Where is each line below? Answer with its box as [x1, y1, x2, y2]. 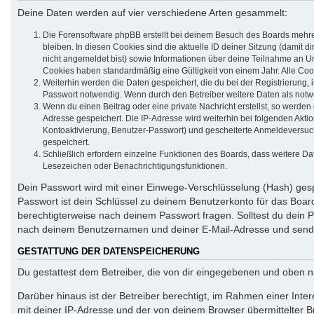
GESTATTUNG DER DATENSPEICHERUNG [18, 247, 200, 257]
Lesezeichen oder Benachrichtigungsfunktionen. [43, 161, 227, 172]
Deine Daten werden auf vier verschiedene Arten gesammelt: [18, 6, 287, 18]
